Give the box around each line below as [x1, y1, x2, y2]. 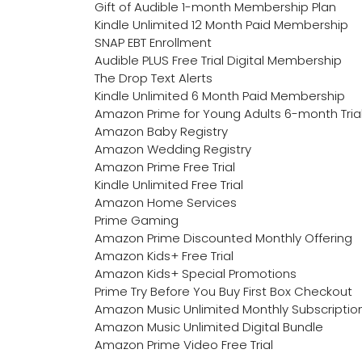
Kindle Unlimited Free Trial [95, 175, 243, 193]
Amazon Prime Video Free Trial [95, 335, 273, 353]
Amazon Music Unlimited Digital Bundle [95, 318, 323, 335]
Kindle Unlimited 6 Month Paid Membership [95, 86, 345, 104]
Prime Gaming [95, 211, 179, 229]
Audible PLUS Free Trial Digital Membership [95, 51, 342, 69]
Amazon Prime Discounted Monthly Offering [95, 229, 352, 246]
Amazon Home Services [95, 193, 237, 211]
